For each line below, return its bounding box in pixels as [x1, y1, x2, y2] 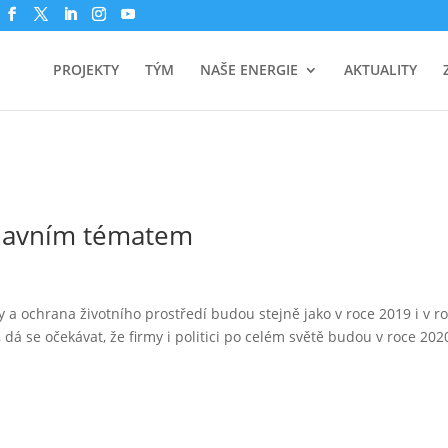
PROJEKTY [52, 60, 119, 79]
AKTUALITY [343, 60, 417, 79]
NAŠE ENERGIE [199, 60, 298, 79]
